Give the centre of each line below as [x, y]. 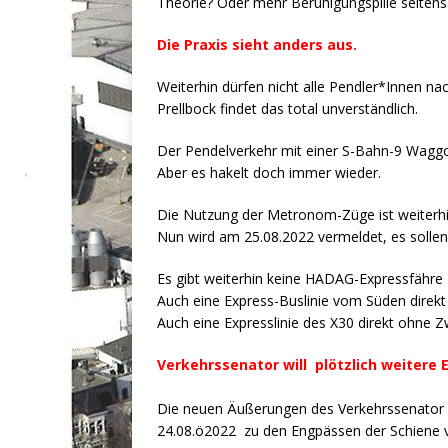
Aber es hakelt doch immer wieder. [269, 173]
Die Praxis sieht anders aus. [257, 45]
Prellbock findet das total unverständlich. [287, 109]
